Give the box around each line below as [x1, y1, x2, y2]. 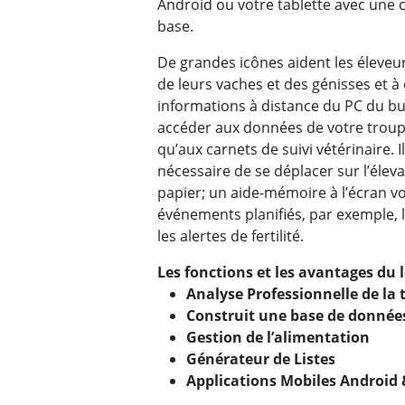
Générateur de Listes [186, 349, 335, 370]
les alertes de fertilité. [157, 226, 304, 247]
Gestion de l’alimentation [186, 327, 370, 348]
